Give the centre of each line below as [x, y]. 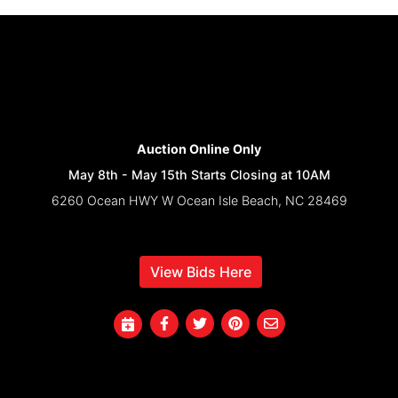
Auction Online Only [199, 149]
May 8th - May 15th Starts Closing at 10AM [199, 175]
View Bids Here [201, 272]
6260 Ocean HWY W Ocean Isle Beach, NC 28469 [199, 201]
